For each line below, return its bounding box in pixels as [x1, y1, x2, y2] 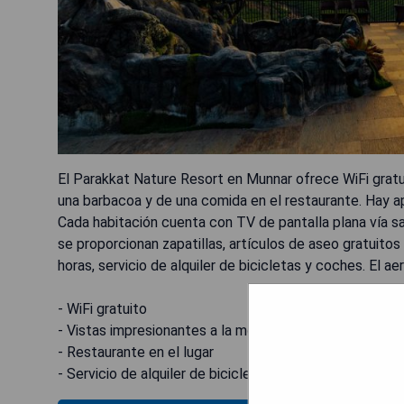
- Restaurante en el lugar [58, 344, 214, 361]
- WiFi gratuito [58, 300, 147, 317]
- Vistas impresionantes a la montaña [58, 322, 290, 339]
